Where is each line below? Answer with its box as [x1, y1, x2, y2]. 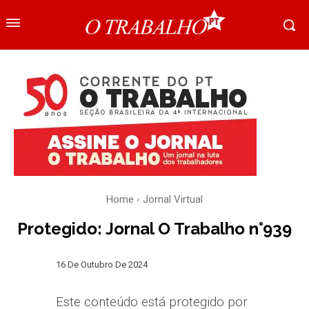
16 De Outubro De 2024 [56, 259, 148, 270]
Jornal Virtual [143, 193, 203, 206]
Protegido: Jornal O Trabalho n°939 [17, 219, 292, 239]
